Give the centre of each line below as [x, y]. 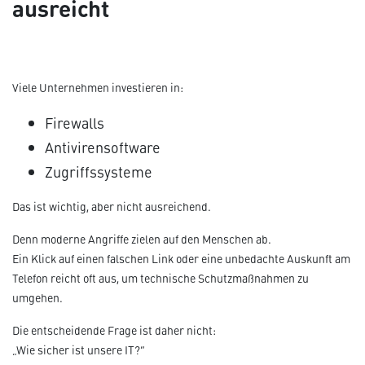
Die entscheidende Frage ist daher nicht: [114, 330]
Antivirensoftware [103, 147]
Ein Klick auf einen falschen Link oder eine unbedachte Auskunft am [181, 259]
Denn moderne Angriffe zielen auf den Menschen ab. [142, 239]
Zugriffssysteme [99, 172]
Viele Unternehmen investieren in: [98, 88]
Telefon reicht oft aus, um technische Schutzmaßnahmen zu [161, 278]
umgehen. [37, 298]
